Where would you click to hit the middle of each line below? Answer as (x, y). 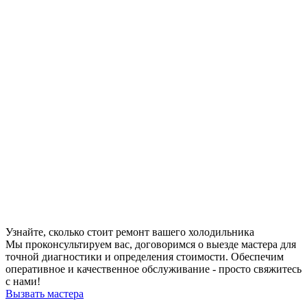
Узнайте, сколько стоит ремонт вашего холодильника (130, 232)
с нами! (23, 282)
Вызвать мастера (45, 294)
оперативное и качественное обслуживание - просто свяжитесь (153, 269)
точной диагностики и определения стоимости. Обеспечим (145, 257)
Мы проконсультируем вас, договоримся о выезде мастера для (151, 245)
